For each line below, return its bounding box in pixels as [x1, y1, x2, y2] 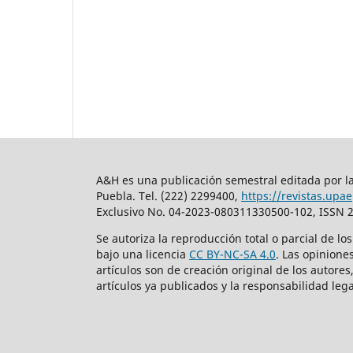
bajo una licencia [96, 246, 189, 262]
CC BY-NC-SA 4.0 [189, 246, 276, 262]
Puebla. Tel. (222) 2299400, [96, 188, 241, 203]
